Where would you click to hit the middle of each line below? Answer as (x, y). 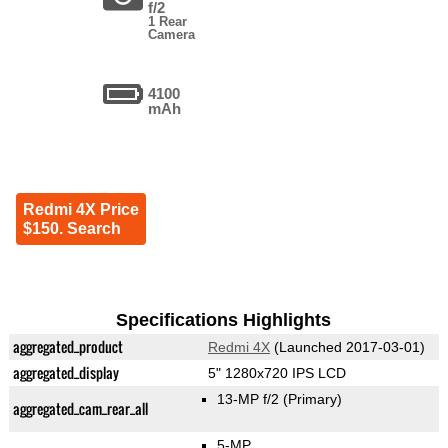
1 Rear (168, 22)
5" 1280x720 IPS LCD (276, 373)
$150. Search (71, 229)
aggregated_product (67, 347)
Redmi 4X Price (80, 210)
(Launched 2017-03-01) (347, 347)
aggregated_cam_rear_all (80, 409)
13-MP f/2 (250, 399)
